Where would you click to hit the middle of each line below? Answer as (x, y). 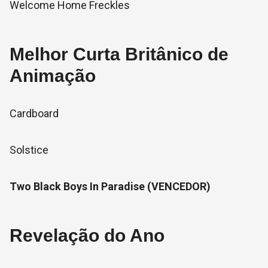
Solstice (29, 150)
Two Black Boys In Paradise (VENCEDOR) (110, 186)
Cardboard (34, 113)
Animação (53, 76)
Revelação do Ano (87, 235)
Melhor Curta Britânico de (119, 54)
